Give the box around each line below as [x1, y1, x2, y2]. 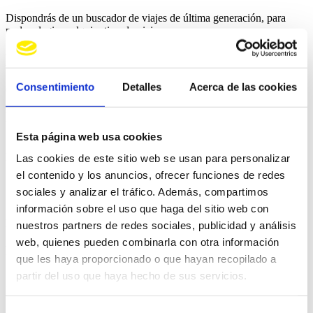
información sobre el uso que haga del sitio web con [16, 202, 269, 214]
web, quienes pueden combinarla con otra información [16, 235, 279, 248]
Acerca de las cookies [189, 80, 297, 93]
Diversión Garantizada [6, 51, 170, 70]
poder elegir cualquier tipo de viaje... [6, 24, 166, 37]
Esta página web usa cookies [16, 130, 162, 143]
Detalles [122, 80, 162, 93]
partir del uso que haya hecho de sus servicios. [16, 269, 247, 282]
